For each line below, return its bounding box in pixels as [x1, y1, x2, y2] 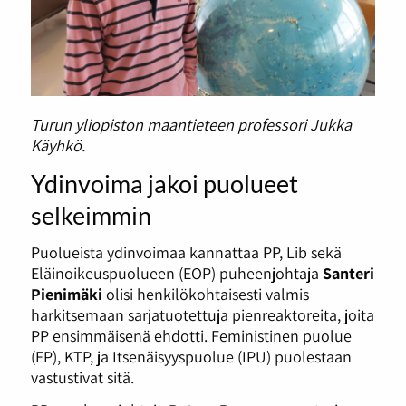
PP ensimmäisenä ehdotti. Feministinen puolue [30, 324, 352, 347]
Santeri [322, 262, 374, 285]
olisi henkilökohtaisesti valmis [101, 283, 309, 305]
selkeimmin [30, 199, 151, 230]
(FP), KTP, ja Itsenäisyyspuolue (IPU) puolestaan [30, 345, 352, 368]
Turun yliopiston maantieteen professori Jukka [30, 112, 352, 135]
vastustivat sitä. [30, 366, 134, 389]
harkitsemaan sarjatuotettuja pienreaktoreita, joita [30, 304, 374, 326]
